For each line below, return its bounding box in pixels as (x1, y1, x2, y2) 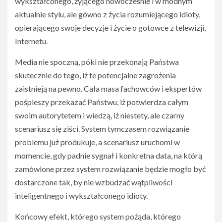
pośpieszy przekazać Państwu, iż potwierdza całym (15, 97, 188, 107)
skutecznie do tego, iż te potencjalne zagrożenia (15, 70, 176, 80)
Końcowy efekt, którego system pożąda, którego (15, 212, 181, 221)
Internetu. (15, 36, 48, 46)
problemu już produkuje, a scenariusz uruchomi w (15, 137, 180, 147)
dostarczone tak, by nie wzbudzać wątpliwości (15, 177, 172, 187)
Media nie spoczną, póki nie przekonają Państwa (15, 57, 179, 66)
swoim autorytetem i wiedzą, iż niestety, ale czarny (15, 111, 184, 120)
